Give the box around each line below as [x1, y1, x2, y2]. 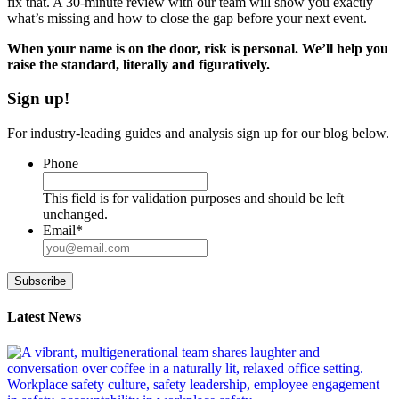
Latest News [7, 309, 81, 325]
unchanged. [43, 207, 108, 223]
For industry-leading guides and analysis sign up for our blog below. [7, 126, 389, 142]
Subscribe [14, 274, 66, 289]
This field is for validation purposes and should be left [43, 191, 344, 207]
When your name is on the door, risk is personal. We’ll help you [7, 40, 388, 56]
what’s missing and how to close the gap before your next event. [7, 10, 367, 26]
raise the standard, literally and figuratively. [7, 56, 270, 72]
